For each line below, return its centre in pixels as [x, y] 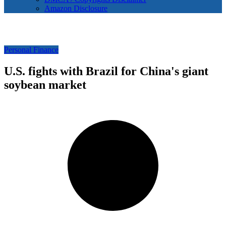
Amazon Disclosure [76, 9]
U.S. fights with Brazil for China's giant [106, 71]
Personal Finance [31, 50]
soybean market [45, 85]
